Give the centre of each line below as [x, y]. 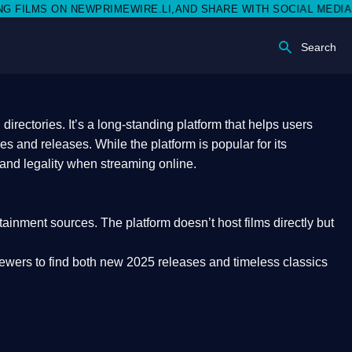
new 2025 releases [153, 262]
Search [319, 48]
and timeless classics [267, 262]
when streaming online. [130, 164]
